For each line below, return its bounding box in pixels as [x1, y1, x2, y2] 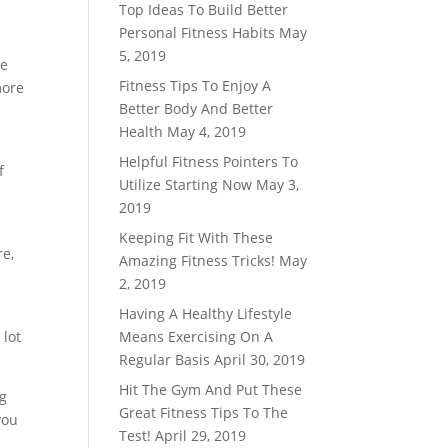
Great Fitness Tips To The [119, 403, 289, 422]
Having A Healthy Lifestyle [119, 304, 293, 323]
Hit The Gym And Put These [119, 380, 303, 399]
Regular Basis [119, 350, 211, 369]
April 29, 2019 [155, 426, 247, 445]
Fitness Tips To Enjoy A [119, 76, 272, 95]
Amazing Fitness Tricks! [119, 251, 276, 270]
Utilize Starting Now [119, 175, 253, 194]
